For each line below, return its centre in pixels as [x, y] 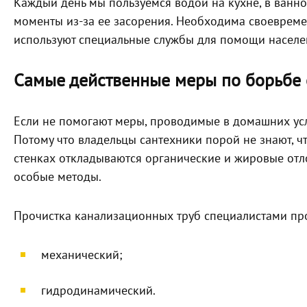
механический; [82, 255]
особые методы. [58, 177]
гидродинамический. [98, 291]
